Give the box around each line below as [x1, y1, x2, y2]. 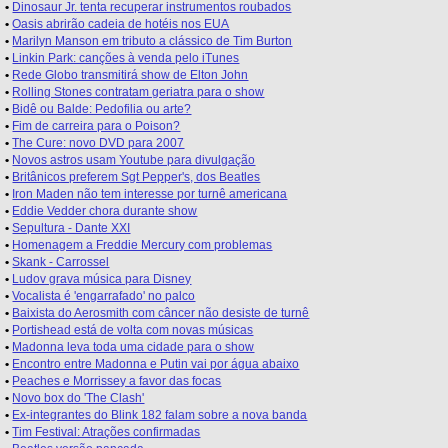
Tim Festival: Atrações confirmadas [12, 425, 201, 439]
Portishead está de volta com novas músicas [12, 323, 254, 337]
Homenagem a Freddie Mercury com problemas [12, 238, 273, 252]
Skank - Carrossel [12, 255, 110, 269]
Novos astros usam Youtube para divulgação [12, 153, 256, 167]
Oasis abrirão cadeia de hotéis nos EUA [12, 17, 230, 31]
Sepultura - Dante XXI [12, 221, 131, 235]
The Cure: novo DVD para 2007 [12, 136, 185, 150]
